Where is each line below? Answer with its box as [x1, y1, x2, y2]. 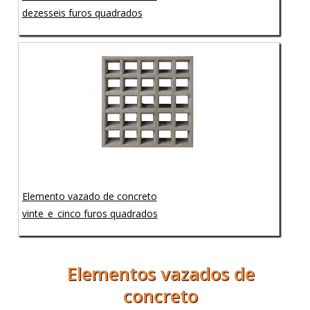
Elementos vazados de [66, 260, 255, 286]
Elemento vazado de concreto [21, 189, 157, 203]
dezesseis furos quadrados [21, 6, 143, 19]
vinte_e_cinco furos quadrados [21, 206, 158, 220]
